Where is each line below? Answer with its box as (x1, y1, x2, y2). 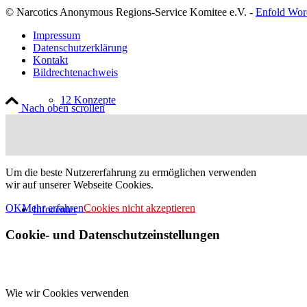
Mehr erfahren (22, 202, 84, 214)
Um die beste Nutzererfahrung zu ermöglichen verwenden (5, 167, 256, 179)
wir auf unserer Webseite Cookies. (5, 179, 153, 191)
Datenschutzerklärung (33, 42, 127, 54)
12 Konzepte (60, 94, 116, 106)
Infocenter (33, 204, 77, 215)
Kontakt (33, 54, 68, 66)
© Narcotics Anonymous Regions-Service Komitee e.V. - (5, 6, 256, 19)
